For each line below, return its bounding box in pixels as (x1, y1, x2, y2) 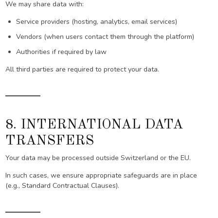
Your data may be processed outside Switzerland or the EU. (5, 153, 191, 163)
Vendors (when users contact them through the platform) (16, 32, 194, 42)
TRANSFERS (5, 134, 94, 148)
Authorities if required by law (16, 47, 107, 57)
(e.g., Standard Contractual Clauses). (5, 181, 120, 191)
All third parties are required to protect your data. (5, 65, 160, 74)
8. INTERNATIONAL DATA (5, 118, 183, 132)
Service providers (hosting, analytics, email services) (16, 17, 177, 27)
